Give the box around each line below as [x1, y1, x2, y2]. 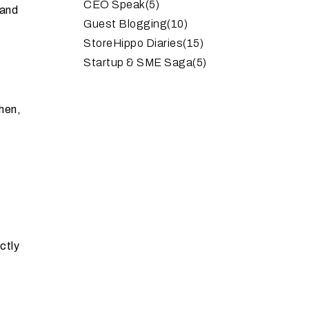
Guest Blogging [83, 17, 167, 30]
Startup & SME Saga [83, 56, 192, 68]
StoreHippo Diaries [83, 37, 183, 49]
